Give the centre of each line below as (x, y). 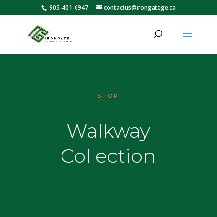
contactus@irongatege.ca (139, 8)
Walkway (108, 131)
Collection (108, 156)
